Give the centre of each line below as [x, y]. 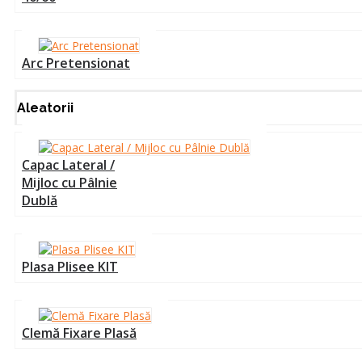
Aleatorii [45, 108]
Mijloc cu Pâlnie [69, 183]
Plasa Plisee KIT [70, 267]
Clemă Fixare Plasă [79, 333]
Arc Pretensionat [76, 63]
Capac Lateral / [68, 165]
